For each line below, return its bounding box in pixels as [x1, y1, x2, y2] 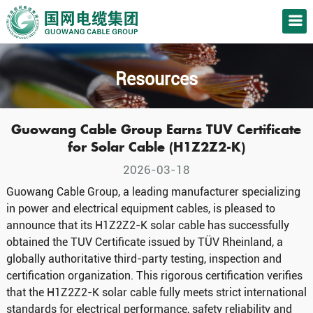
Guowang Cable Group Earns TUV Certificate [11, 121, 302, 138]
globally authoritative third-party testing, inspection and [6, 252, 282, 266]
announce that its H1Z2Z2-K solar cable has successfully [6, 219, 289, 233]
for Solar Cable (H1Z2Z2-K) [67, 138, 245, 156]
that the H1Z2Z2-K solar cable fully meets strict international [6, 286, 307, 300]
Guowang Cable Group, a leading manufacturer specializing [6, 185, 300, 199]
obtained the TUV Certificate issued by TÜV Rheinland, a [6, 235, 283, 249]
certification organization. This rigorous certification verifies [6, 269, 303, 283]
